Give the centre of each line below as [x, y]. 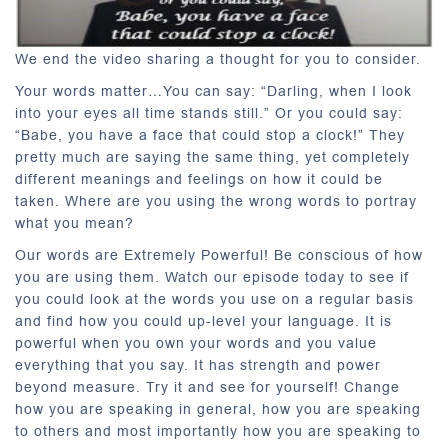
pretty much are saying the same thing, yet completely [212, 157]
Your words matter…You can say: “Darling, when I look [213, 91]
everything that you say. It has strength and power [198, 365]
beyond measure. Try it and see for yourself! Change [207, 387]
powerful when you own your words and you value [196, 343]
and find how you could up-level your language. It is [203, 321]
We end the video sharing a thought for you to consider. [218, 59]
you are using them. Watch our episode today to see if [212, 277]
